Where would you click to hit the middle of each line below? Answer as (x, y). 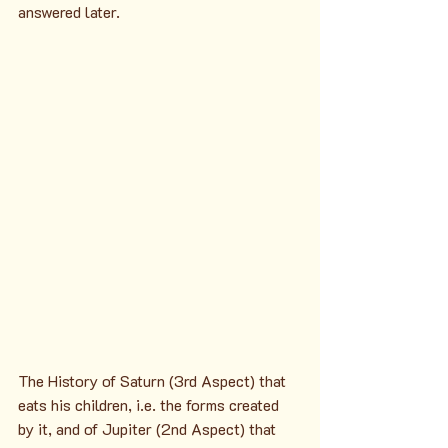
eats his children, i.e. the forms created (150, 404)
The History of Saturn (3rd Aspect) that (154, 380)
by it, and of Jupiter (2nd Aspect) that (149, 428)
